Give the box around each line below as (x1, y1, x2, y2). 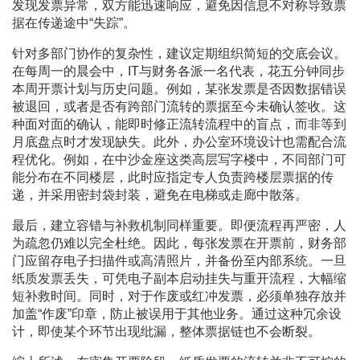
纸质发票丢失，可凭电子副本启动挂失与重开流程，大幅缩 (12, 272, 346, 286)
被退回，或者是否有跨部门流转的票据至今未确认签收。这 (12, 100, 346, 114)
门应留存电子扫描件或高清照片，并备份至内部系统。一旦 (12, 254, 346, 268)
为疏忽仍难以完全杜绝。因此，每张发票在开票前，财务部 (12, 236, 346, 251)
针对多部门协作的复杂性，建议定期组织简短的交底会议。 (12, 47, 346, 61)
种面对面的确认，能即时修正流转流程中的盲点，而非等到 (12, 117, 346, 132)
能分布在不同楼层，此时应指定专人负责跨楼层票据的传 (12, 170, 333, 185)
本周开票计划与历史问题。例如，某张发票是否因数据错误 (12, 82, 346, 96)
